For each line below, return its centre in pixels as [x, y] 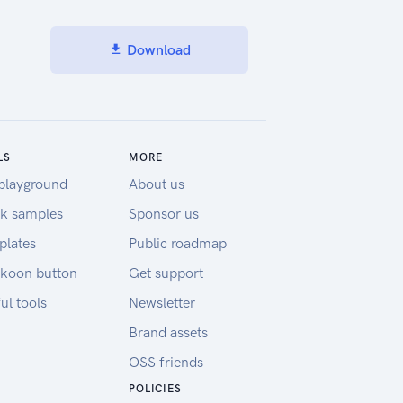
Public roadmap [177, 243]
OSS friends [166, 362]
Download [157, 50]
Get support [166, 273]
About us [156, 184]
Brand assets [168, 332]
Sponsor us [163, 213]
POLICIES [155, 388]
